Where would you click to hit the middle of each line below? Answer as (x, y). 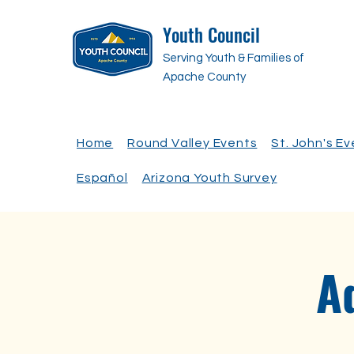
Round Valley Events (192, 143)
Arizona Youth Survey (209, 178)
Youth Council (211, 35)
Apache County (204, 77)
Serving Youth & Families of (233, 58)
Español (102, 178)
